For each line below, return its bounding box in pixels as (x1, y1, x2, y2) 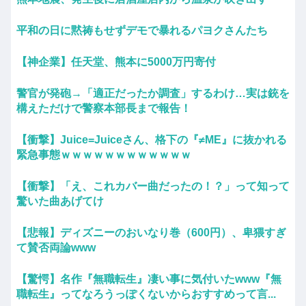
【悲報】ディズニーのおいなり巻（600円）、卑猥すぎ (16, 227, 286, 239)
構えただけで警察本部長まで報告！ (16, 102, 191, 115)
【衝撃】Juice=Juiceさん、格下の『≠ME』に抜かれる (16, 134, 287, 146)
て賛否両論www (16, 242, 96, 254)
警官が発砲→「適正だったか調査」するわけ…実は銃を (16, 87, 290, 100)
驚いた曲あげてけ (16, 195, 104, 208)
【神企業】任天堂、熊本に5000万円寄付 (16, 56, 216, 68)
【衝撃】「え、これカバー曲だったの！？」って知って (16, 180, 290, 193)
